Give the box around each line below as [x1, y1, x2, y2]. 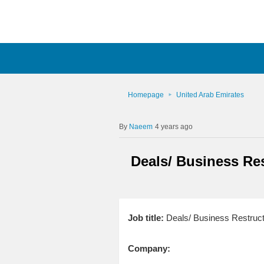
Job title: [127, 213, 164, 223]
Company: [127, 243, 170, 254]
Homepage [127, 91, 164, 99]
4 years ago [154, 123, 193, 131]
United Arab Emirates [176, 91, 244, 99]
